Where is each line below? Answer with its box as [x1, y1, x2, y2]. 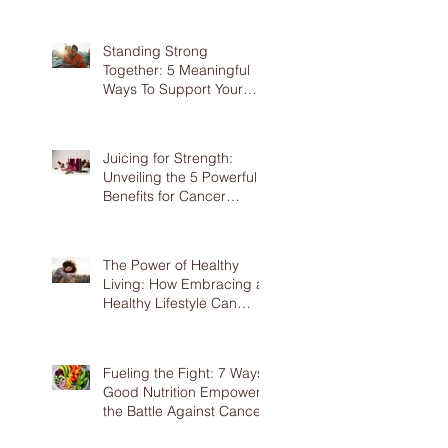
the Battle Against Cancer [103, 402, 266, 420]
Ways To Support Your [103, 80, 243, 98]
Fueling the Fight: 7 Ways [103, 364, 264, 382]
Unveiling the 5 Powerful [103, 168, 257, 186]
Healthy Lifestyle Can [103, 294, 237, 312]
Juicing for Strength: [103, 149, 233, 167]
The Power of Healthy [103, 256, 239, 274]
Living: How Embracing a [103, 275, 264, 293]
